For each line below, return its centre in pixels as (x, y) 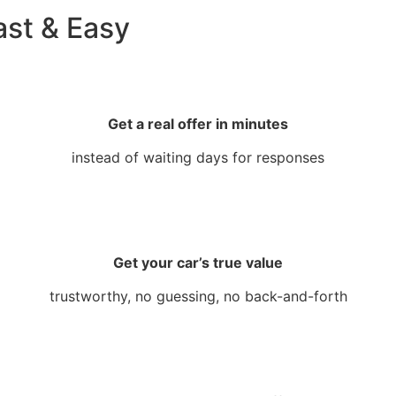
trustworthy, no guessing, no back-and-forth (198, 297)
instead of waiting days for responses (198, 158)
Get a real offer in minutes (198, 123)
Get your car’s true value (198, 262)
